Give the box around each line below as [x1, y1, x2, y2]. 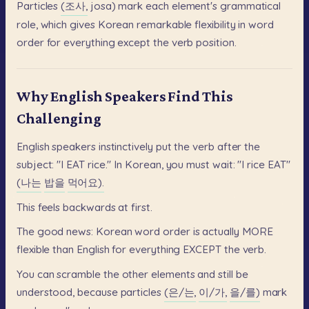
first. [131, 201, 152, 215]
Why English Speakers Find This [17, 88, 232, 106]
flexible [17, 243, 50, 257]
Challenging [17, 110, 101, 128]
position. [196, 36, 237, 50]
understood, [17, 285, 75, 299]
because [77, 285, 118, 299]
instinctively [98, 140, 153, 154]
